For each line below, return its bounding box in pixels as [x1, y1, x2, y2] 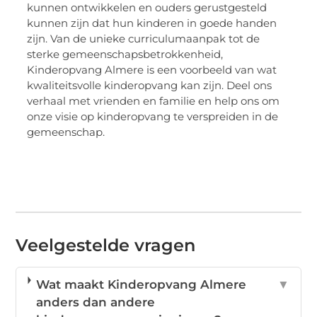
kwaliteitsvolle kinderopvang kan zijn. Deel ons [27, 79, 272, 93]
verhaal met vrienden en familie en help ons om [27, 94, 280, 108]
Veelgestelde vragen [16, 235, 196, 256]
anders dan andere [36, 295, 156, 310]
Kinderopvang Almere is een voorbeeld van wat [27, 63, 277, 77]
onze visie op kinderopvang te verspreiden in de [27, 110, 279, 124]
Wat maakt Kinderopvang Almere [36, 277, 247, 292]
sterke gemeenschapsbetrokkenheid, [27, 47, 224, 62]
